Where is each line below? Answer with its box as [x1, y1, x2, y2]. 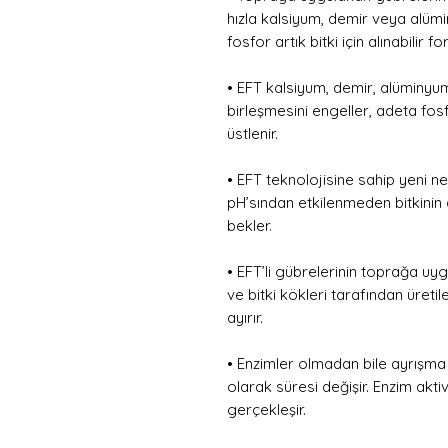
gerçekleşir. [227, 400, 306, 420]
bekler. [227, 216, 272, 236]
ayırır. [227, 308, 263, 328]
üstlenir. [227, 124, 278, 144]
